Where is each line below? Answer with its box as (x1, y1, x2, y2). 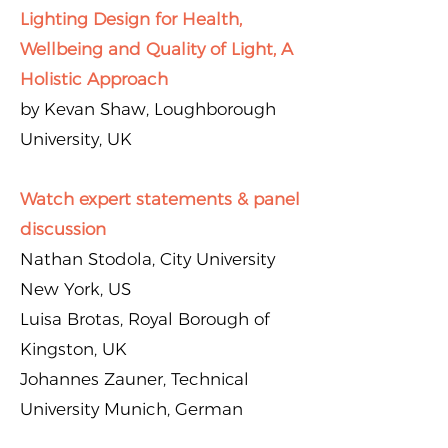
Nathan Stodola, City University (20, 249, 275, 269)
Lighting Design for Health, (20, 9, 242, 29)
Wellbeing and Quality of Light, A (20, 39, 293, 59)
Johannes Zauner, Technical (20, 369, 249, 389)
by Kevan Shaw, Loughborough (20, 99, 276, 119)
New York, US (20, 279, 131, 299)
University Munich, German (20, 399, 243, 419)
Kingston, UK (20, 339, 127, 359)
